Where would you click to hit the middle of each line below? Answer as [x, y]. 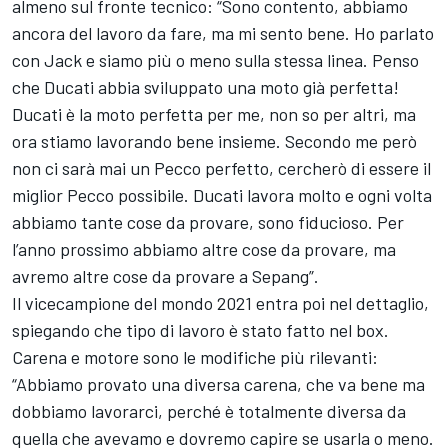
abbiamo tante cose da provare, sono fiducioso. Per [208, 221]
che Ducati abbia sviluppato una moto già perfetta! [205, 86]
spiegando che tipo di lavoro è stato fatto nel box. [200, 329]
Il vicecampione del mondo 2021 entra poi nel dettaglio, [220, 302]
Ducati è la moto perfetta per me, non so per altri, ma [214, 113]
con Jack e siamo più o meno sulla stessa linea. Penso [215, 59]
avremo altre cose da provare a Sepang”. [165, 275]
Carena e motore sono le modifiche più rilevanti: [195, 356]
